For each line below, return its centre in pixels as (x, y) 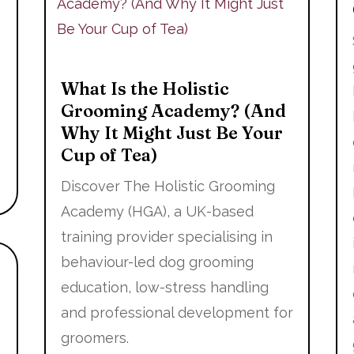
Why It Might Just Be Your (171, 133)
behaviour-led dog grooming (157, 262)
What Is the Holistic (145, 89)
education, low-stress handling (164, 288)
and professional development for (177, 313)
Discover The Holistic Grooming (168, 186)
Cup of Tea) (109, 155)
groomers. (94, 338)
